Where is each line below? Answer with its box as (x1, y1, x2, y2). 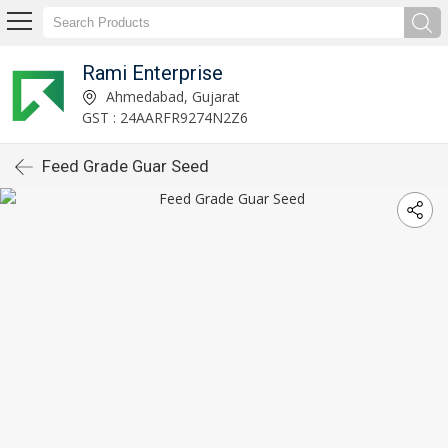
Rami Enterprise (81, 60, 223, 85)
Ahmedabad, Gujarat (101, 86, 240, 106)
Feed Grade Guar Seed (42, 156, 209, 176)
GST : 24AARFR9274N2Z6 (81, 107, 248, 127)
